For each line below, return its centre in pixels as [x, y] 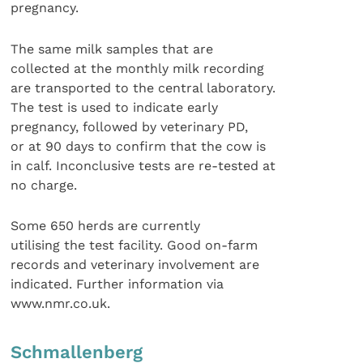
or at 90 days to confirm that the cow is [139, 146]
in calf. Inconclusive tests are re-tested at [143, 165]
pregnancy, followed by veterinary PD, [130, 126]
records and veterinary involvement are [135, 265]
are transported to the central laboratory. [143, 88]
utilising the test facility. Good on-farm [135, 246]
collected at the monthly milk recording [138, 68]
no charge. [44, 185]
